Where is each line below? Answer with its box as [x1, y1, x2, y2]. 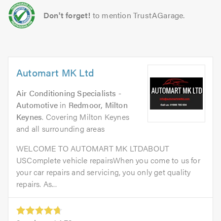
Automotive [16, 99, 58, 111]
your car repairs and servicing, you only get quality [16, 166, 191, 178]
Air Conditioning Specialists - [16, 87, 121, 99]
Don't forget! [43, 9, 91, 21]
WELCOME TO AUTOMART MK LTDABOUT [16, 143, 170, 154]
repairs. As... [16, 178, 57, 190]
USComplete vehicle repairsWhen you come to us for [16, 154, 200, 166]
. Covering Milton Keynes [42, 111, 130, 123]
